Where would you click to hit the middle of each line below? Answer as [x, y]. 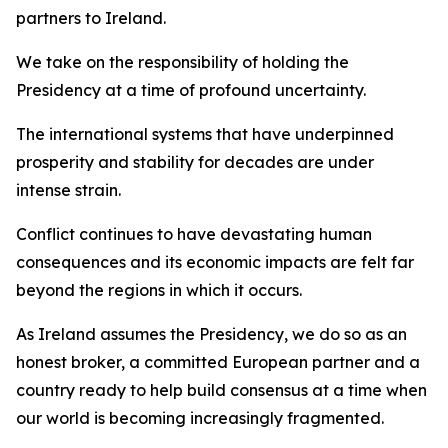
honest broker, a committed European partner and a [218, 362]
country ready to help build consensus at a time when [221, 390]
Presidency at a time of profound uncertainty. [191, 90]
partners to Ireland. [91, 18]
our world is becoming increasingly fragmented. [200, 418]
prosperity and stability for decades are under [195, 162]
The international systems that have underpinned [205, 134]
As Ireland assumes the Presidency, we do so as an [211, 334]
